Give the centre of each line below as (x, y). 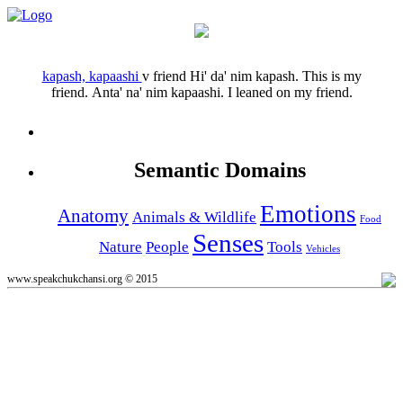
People (167, 246)
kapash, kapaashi (92, 76)
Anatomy (93, 215)
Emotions (308, 214)
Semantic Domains (219, 170)
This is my (331, 76)
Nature (121, 246)
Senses (228, 242)
